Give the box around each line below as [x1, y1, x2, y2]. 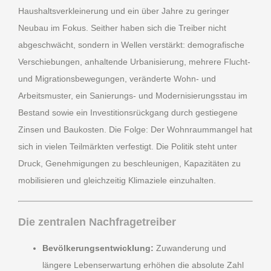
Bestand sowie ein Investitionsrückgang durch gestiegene [18, 107, 238, 117]
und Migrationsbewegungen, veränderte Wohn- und [18, 73, 216, 83]
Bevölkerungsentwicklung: [42, 243, 154, 253]
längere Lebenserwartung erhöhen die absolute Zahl [42, 260, 244, 270]
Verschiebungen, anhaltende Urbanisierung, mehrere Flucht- [18, 56, 250, 67]
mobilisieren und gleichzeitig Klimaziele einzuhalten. [18, 175, 216, 185]
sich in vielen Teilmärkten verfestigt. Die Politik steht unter [18, 141, 237, 151]
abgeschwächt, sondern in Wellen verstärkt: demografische [18, 39, 244, 50]
